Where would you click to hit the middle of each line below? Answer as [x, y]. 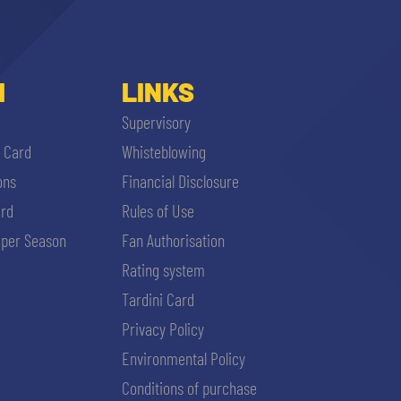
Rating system [163, 270]
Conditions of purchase [189, 388]
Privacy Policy [163, 329]
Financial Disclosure [180, 181]
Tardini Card [158, 299]
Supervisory [156, 122]
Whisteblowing [164, 152]
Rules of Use [158, 211]
